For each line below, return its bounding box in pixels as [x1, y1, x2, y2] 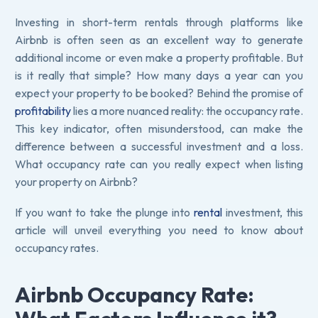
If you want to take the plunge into [15, 204, 194, 219]
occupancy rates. [15, 240, 99, 255]
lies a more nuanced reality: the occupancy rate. [71, 104, 303, 118]
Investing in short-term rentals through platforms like [15, 15, 303, 29]
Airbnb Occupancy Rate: [15, 280, 254, 308]
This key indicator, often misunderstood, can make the [15, 121, 303, 136]
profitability [15, 104, 71, 118]
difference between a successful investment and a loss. [15, 139, 303, 153]
